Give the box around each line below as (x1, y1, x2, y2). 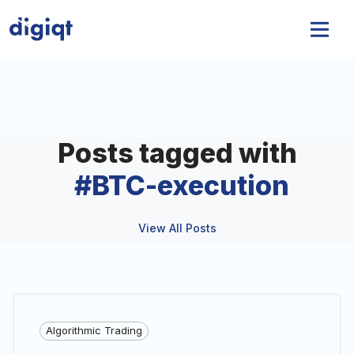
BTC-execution (91, 169, 289, 201)
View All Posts (137, 221, 217, 235)
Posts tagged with (57, 137, 297, 169)
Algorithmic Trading (46, 324, 142, 337)
